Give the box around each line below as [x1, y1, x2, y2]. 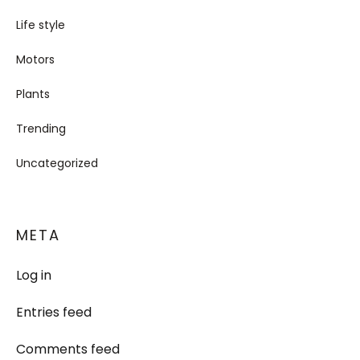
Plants [16, 86, 50, 102]
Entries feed [16, 303, 92, 321]
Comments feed [16, 340, 120, 358]
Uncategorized [16, 155, 98, 171]
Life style [16, 17, 65, 33]
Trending [16, 121, 66, 137]
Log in [16, 266, 51, 284]
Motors [16, 51, 55, 67]
